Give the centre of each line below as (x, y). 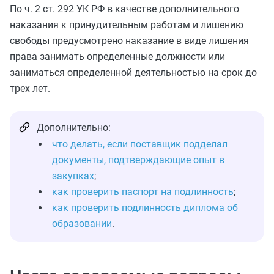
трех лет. (30, 88)
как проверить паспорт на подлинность (143, 191)
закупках (73, 176)
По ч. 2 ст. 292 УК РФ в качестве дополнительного (124, 9)
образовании (82, 223)
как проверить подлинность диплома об (145, 207)
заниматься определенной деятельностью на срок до (133, 72)
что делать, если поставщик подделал (140, 144)
